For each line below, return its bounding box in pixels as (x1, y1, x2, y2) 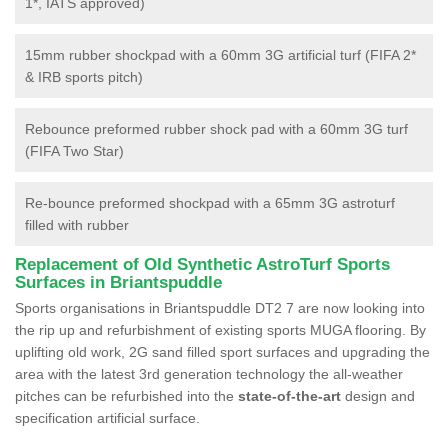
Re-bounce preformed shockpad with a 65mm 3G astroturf (25, 194, 395, 211)
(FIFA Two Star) (25, 142, 124, 159)
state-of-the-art (238, 387, 341, 404)
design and (341, 387, 415, 404)
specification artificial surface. (15, 409, 200, 426)
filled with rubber (25, 216, 129, 233)
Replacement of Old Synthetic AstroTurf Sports (15, 254, 390, 274)
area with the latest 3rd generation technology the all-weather (15, 365, 403, 382)
